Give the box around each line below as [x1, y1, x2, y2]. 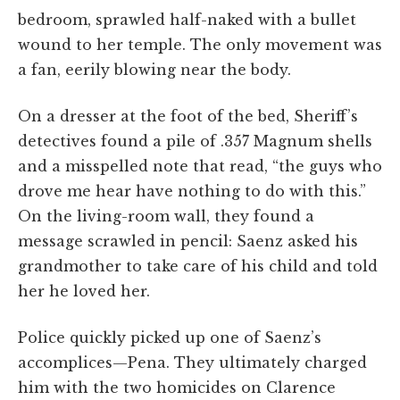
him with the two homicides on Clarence [18, 378, 336, 396]
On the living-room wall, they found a [18, 206, 314, 225]
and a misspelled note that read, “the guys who [18, 156, 382, 175]
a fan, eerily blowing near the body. [18, 60, 291, 79]
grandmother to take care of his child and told [18, 256, 378, 275]
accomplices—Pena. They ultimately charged [18, 353, 367, 371]
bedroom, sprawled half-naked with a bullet [18, 10, 356, 29]
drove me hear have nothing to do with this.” [18, 181, 366, 200]
